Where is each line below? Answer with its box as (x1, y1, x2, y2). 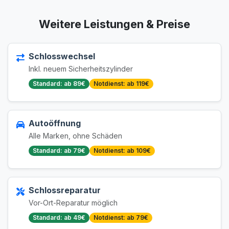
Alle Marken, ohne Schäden (29, 131, 122, 140)
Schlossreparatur (29, 185, 101, 195)
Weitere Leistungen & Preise (39, 17, 190, 31)
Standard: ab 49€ (33, 214, 85, 221)
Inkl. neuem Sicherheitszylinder (29, 64, 133, 73)
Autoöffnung (29, 118, 81, 128)
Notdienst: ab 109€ (94, 147, 151, 154)
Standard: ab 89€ (33, 80, 85, 87)
